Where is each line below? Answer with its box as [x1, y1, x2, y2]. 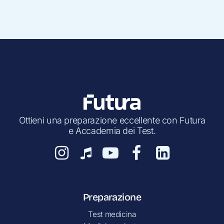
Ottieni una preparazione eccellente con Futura [18, 114, 205, 125]
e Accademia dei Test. [68, 125, 156, 136]
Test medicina [88, 209, 136, 219]
